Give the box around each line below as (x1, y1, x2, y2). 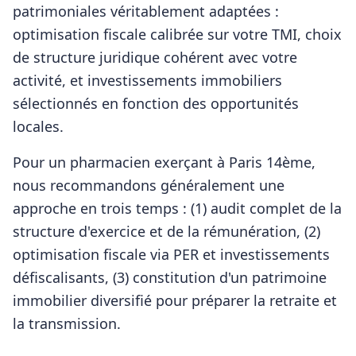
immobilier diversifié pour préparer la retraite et (13, 291, 337, 310)
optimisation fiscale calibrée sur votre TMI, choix (13, 25, 342, 44)
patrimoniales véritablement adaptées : (13, 2, 279, 21)
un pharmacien (48, 153, 150, 172)
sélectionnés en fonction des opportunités (13, 94, 299, 113)
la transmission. (13, 314, 121, 333)
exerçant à (150, 153, 229, 172)
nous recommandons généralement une (13, 176, 284, 195)
